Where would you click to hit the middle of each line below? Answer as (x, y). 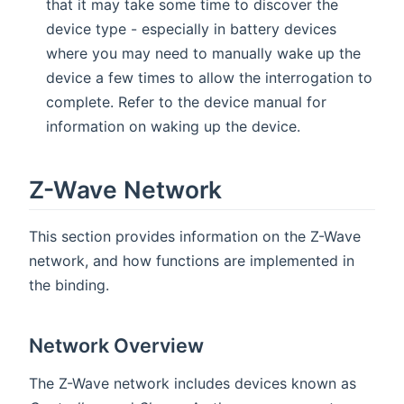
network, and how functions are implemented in (192, 260)
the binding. (69, 285)
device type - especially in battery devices (192, 28)
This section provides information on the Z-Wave (195, 236)
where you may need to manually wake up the (204, 53)
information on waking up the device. (174, 126)
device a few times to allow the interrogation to (210, 77)
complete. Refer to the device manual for (187, 101)
